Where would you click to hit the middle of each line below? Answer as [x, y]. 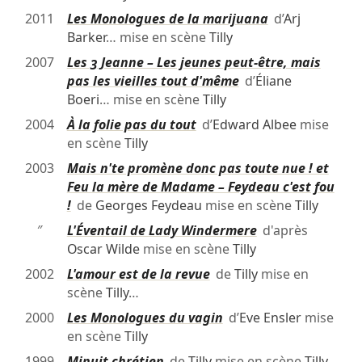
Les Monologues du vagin [145, 317]
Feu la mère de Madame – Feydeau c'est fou [200, 186]
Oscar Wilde [103, 248]
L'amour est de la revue [138, 274]
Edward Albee [254, 124]
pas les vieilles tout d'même [153, 80]
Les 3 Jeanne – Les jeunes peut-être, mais [194, 62]
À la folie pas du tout [131, 124]
